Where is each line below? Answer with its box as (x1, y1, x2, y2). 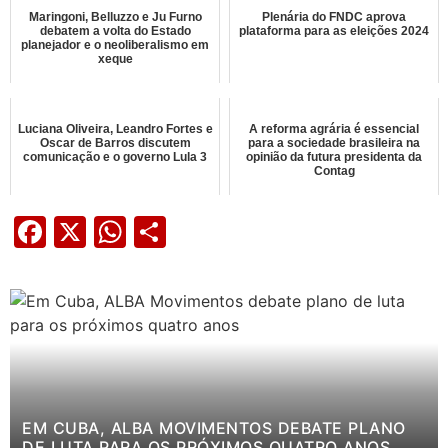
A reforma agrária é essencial (249, 121, 419, 136)
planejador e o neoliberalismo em (21, 37, 209, 52)
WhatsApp (126, 213, 274, 250)
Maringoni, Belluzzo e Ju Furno (28, 9, 202, 24)
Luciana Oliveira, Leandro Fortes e (17, 121, 213, 136)
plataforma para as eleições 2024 (239, 23, 429, 38)
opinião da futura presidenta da (246, 149, 422, 164)
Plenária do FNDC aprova (262, 9, 406, 24)
